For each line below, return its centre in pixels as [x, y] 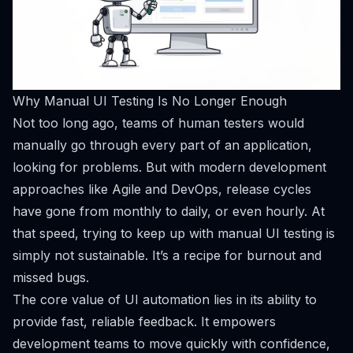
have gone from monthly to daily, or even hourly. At [169, 211]
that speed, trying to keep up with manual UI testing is [174, 233]
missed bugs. [51, 277]
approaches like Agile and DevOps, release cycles [162, 189]
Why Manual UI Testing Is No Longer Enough [150, 101]
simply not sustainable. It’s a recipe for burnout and [167, 255]
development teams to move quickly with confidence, [171, 344]
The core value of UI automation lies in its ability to [165, 299]
